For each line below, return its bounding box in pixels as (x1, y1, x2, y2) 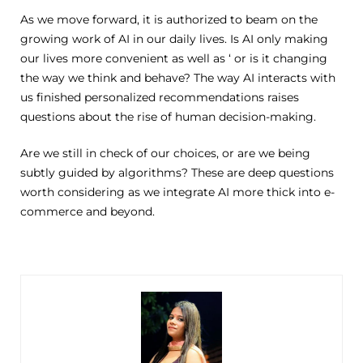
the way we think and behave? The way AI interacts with (20, 70, 335, 85)
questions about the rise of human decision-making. (20, 109, 316, 124)
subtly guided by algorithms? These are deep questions (20, 164, 334, 180)
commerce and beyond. (20, 203, 155, 219)
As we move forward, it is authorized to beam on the (20, 11, 318, 27)
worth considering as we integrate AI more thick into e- (20, 184, 335, 199)
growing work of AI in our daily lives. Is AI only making (20, 31, 328, 46)
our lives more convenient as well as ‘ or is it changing (20, 50, 327, 66)
